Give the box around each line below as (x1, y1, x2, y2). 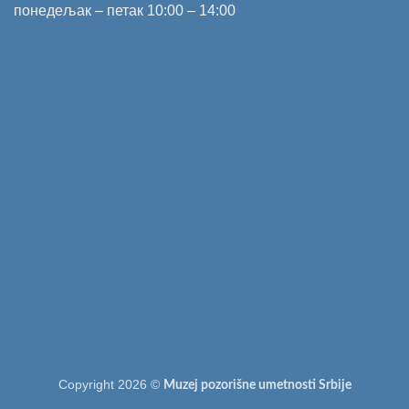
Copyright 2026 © (58, 376, 163, 392)
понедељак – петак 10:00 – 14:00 (14, 3, 236, 19)
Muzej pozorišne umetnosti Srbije (163, 377, 351, 392)
